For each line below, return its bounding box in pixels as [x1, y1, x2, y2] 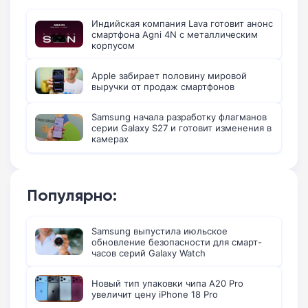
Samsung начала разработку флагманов [91, 110, 267, 123]
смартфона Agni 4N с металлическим [91, 27, 258, 41]
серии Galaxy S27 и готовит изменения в [91, 121, 272, 134]
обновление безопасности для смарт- [91, 235, 262, 248]
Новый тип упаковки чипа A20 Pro [91, 276, 243, 289]
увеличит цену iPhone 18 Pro [91, 287, 218, 300]
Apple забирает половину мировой [91, 69, 247, 82]
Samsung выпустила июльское [91, 224, 228, 237]
